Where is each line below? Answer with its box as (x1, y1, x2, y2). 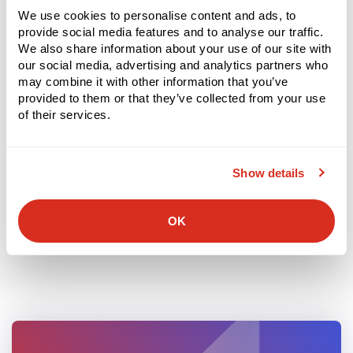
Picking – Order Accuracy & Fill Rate (34, 20, 240, 37)
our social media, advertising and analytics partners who (18, 58, 328, 72)
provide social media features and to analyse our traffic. (18, 24, 324, 39)
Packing (34, 124, 80, 140)
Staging (34, 89, 80, 106)
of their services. (18, 107, 110, 121)
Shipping (34, 191, 84, 208)
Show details (232, 166, 305, 180)
